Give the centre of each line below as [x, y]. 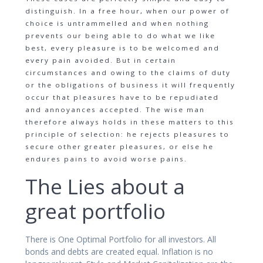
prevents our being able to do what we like [120, 36]
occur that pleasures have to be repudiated [122, 97]
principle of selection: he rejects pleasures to [127, 134]
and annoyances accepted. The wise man [115, 110]
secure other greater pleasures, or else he [119, 147]
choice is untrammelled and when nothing [117, 23]
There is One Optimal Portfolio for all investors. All [121, 240]
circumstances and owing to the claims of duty [128, 73]
